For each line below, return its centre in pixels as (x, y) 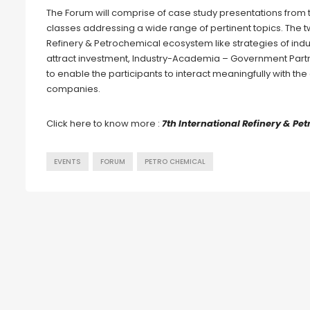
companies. (73, 89)
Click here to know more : (104, 124)
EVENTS (67, 162)
